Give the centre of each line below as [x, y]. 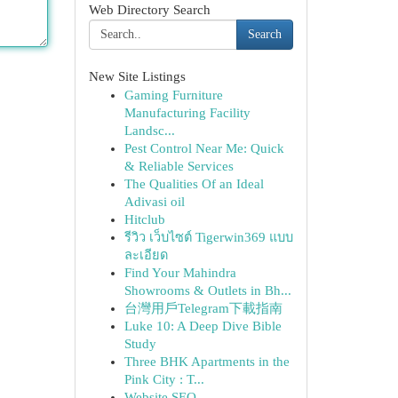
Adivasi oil [154, 202]
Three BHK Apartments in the [207, 362]
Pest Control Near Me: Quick [204, 148]
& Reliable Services [179, 166]
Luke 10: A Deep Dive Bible [203, 326]
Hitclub [144, 219]
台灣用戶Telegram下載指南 [203, 308]
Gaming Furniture [173, 95]
